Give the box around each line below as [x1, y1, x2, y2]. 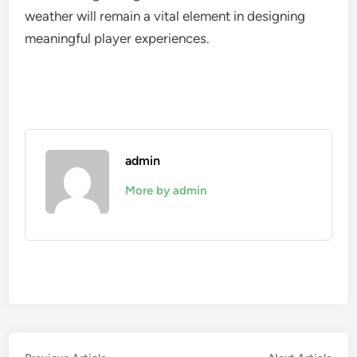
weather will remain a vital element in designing [25, 8, 306, 24]
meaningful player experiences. [25, 30, 210, 46]
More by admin [125, 183, 207, 198]
